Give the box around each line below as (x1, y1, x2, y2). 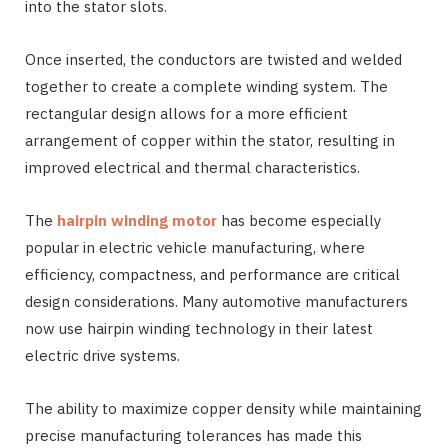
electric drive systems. (25, 345, 180, 365)
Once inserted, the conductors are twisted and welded (25, 49, 402, 69)
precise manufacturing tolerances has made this (25, 425, 362, 445)
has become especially (221, 210, 381, 230)
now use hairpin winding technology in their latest (25, 318, 373, 338)
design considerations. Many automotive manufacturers (25, 291, 408, 311)
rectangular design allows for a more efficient (25, 103, 348, 123)
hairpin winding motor (57, 210, 221, 230)
